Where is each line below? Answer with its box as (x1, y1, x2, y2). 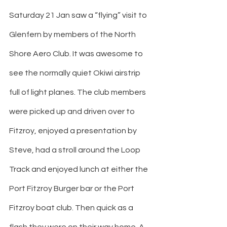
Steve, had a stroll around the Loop (9, 145, 142, 154)
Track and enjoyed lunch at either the (9, 165, 149, 173)
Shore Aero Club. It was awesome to (9, 49, 144, 58)
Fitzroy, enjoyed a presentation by (9, 126, 138, 135)
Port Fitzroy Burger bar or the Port (9, 184, 136, 193)
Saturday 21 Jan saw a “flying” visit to (9, 11, 148, 19)
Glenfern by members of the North (9, 30, 137, 39)
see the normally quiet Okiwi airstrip (9, 68, 142, 77)
